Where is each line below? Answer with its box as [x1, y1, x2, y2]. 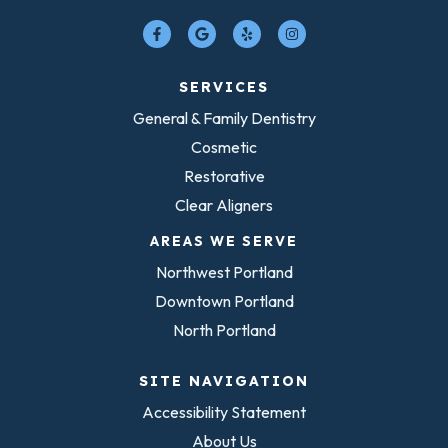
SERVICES [179, 77, 269, 96]
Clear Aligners [175, 194, 273, 215]
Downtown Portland [154, 290, 294, 311]
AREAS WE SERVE [150, 231, 298, 250]
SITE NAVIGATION [139, 371, 309, 390]
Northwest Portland [155, 261, 293, 282]
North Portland [172, 319, 276, 340]
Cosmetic [191, 136, 257, 157]
